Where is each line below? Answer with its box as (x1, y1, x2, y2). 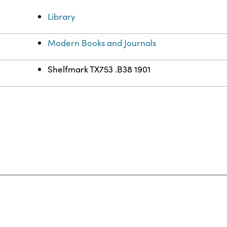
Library (48, 11, 76, 23)
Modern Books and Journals (48, 37, 157, 49)
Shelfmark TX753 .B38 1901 (48, 63, 151, 75)
